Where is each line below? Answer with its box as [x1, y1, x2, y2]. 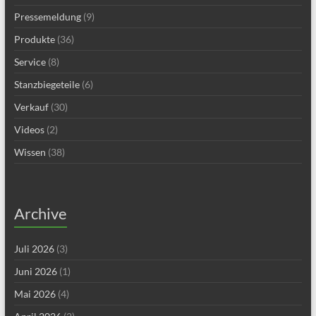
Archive [13, 204, 67, 224]
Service [13, 56, 46, 68]
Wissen [13, 146, 46, 159]
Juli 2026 [13, 243, 54, 255]
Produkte [13, 33, 55, 46]
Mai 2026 [13, 288, 56, 300]
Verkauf [13, 101, 49, 114]
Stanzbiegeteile [13, 78, 80, 91]
